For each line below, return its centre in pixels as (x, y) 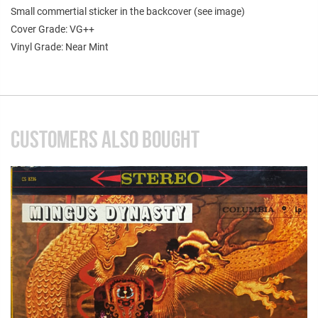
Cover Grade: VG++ (53, 29)
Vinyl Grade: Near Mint (60, 46)
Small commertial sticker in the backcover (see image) (128, 11)
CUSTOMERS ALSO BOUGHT (105, 139)
